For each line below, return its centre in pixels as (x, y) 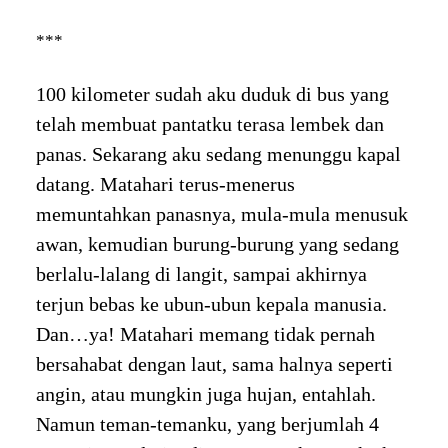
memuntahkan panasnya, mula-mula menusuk (221, 213)
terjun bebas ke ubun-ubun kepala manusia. (211, 303)
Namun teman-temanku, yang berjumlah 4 (207, 423)
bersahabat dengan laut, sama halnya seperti (214, 363)
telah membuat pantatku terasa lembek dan (209, 123)
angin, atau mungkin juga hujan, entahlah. (205, 393)
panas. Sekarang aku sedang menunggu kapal (218, 153)
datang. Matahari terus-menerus (165, 183)
